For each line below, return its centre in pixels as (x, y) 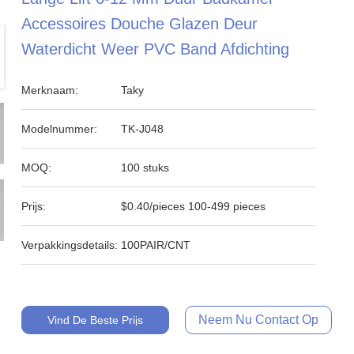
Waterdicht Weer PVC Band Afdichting (156, 49)
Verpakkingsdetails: (70, 245)
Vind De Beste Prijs (95, 320)
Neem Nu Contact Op (258, 320)
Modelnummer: (60, 129)
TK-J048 (143, 129)
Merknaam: (50, 90)
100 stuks (145, 168)
